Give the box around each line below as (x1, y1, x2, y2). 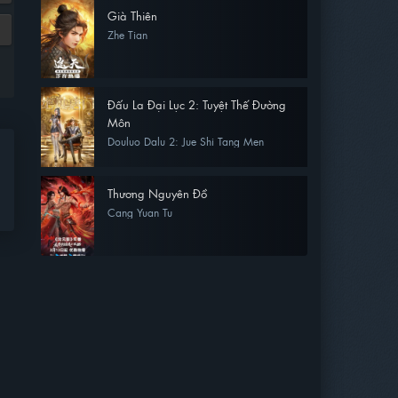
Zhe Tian (107, 27, 147, 43)
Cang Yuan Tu (107, 204, 172, 220)
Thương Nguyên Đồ (107, 185, 207, 202)
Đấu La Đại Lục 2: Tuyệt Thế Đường (107, 96, 286, 113)
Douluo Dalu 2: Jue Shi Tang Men (107, 133, 264, 149)
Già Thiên (107, 7, 157, 24)
